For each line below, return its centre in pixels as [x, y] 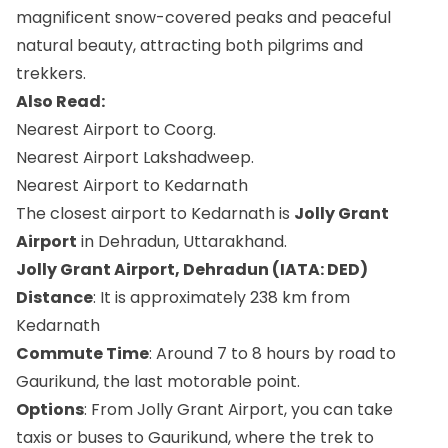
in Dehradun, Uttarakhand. [182, 241]
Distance [54, 297]
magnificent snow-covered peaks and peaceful [203, 17]
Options [50, 409]
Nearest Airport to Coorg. [116, 129]
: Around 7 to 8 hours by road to [272, 353]
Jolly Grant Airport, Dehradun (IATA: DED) [192, 269]
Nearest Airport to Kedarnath [132, 185]
